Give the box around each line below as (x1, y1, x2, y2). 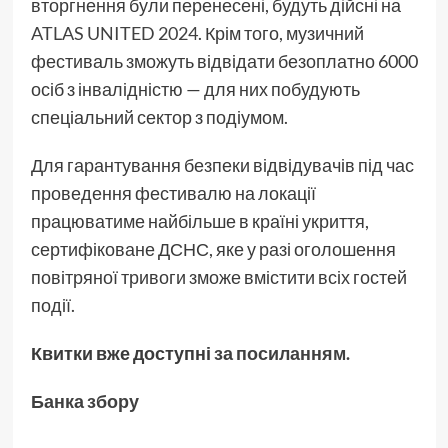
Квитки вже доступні (30, 342, 214, 365)
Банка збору (30, 390, 139, 413)
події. (30, 294, 75, 317)
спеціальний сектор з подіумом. (30, 106, 291, 129)
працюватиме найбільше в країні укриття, (30, 210, 369, 233)
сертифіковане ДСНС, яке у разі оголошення (30, 238, 396, 261)
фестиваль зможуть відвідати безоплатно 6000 (30, 50, 418, 73)
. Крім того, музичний (197, 22, 364, 45)
